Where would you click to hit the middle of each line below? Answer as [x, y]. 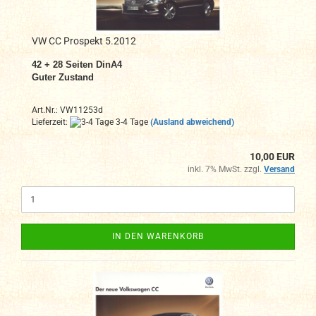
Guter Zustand [63, 77]
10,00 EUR [272, 156]
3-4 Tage [131, 122]
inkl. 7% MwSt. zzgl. [226, 169]
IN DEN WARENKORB [158, 236]
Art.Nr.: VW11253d [67, 110]
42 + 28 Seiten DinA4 [77, 64]
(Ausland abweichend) [192, 122]
